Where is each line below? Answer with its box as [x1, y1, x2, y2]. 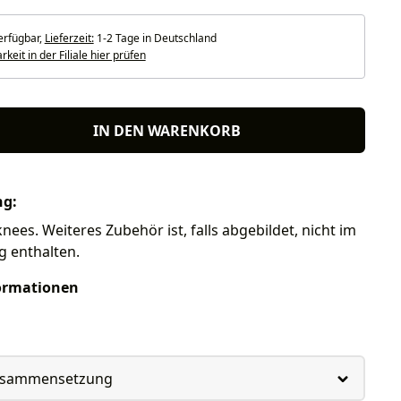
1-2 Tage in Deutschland [93, 30, 217, 46]
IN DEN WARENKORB [93, 120, 242, 141]
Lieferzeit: [44, 30, 94, 46]
